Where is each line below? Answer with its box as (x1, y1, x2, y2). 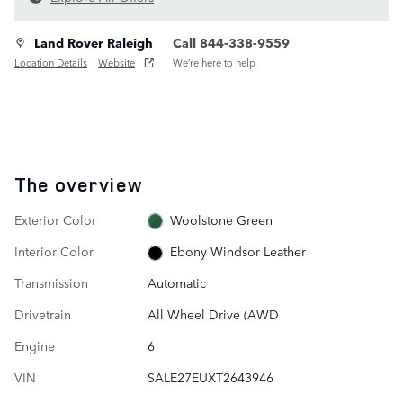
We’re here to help (173, 55, 255, 70)
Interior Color (14, 241, 94, 260)
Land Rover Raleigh (34, 32, 153, 51)
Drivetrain (14, 305, 71, 324)
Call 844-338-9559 (173, 32, 290, 51)
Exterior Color (14, 210, 96, 228)
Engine (14, 336, 55, 355)
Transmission (14, 273, 88, 292)
